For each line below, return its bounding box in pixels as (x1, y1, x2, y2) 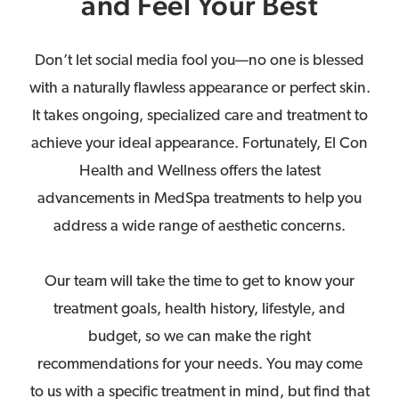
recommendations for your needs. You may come (37, 356, 362, 372)
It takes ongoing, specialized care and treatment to (31, 108, 368, 124)
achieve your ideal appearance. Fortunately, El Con (31, 135, 368, 151)
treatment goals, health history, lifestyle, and (53, 301, 346, 317)
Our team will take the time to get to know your (45, 273, 354, 289)
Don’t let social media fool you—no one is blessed (35, 53, 364, 69)
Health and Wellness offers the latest (78, 163, 321, 179)
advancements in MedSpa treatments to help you (37, 191, 362, 207)
